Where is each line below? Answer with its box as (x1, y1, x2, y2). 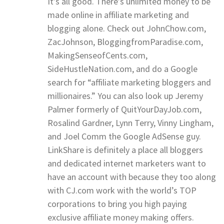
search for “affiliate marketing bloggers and (47, 76, 211, 88)
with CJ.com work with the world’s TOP (47, 184, 196, 196)
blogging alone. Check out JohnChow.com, (47, 22, 206, 34)
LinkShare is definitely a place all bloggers (47, 143, 203, 155)
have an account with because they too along (47, 170, 216, 182)
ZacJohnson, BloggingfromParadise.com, (47, 35, 203, 47)
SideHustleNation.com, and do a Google (47, 62, 197, 74)
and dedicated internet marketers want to (47, 157, 206, 169)
